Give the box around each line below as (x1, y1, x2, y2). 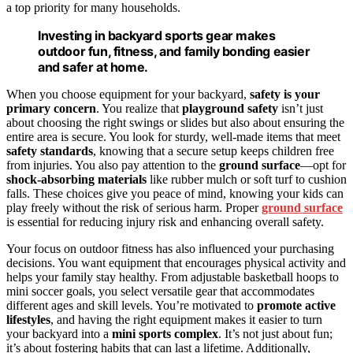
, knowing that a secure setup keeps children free (93, 144, 334, 158)
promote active (257, 299, 336, 313)
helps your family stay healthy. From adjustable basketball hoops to (6, 270, 339, 284)
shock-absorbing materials (6, 173, 147, 187)
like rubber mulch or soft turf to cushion (147, 173, 347, 187)
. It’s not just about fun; (218, 327, 333, 341)
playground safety (182, 102, 278, 116)
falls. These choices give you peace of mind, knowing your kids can (6, 187, 344, 201)
